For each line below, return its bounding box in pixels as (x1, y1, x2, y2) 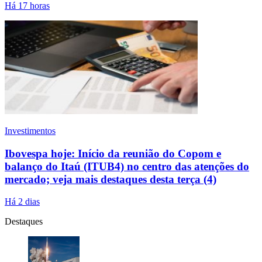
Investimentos (5, 126, 56, 136)
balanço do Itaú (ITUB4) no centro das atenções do (5, 160, 249, 173)
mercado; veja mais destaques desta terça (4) (5, 173, 216, 185)
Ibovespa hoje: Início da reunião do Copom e (5, 147, 221, 160)
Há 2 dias (5, 196, 40, 207)
